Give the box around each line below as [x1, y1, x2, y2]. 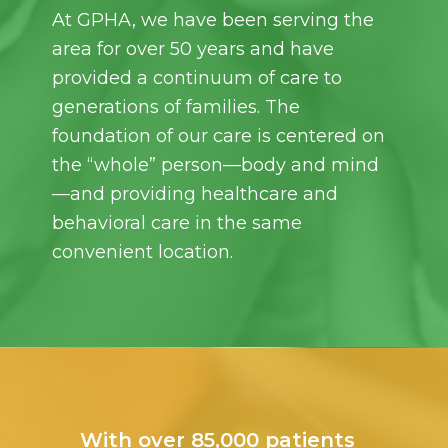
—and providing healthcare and [52, 183, 339, 205]
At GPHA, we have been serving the [52, 9, 375, 31]
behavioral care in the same [52, 212, 303, 234]
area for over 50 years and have [52, 38, 335, 60]
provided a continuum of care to [52, 67, 343, 89]
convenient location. [52, 241, 234, 263]
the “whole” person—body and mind [52, 154, 380, 176]
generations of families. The [52, 96, 301, 118]
